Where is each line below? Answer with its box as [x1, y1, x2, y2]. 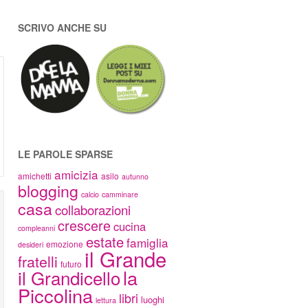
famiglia [126, 234, 168, 251]
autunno [122, 171, 148, 181]
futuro [60, 258, 82, 269]
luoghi [141, 293, 164, 306]
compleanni [18, 223, 55, 233]
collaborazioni [55, 201, 131, 219]
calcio [81, 189, 99, 199]
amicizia [54, 166, 98, 183]
